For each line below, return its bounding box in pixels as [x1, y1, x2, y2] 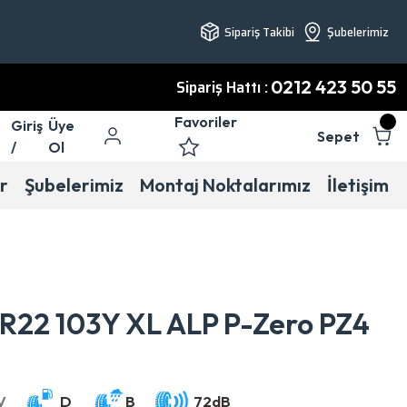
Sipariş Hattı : [176, 74, 268, 100]
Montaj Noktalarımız [139, 174, 311, 196]
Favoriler [174, 113, 238, 131]
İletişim [327, 174, 389, 196]
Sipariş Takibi [224, 22, 294, 42]
